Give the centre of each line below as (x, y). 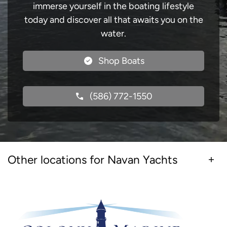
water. (113, 33)
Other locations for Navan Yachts (92, 160)
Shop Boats (121, 61)
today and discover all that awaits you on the (113, 20)
